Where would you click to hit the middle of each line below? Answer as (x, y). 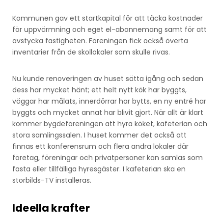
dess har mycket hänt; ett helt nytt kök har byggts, (99, 90)
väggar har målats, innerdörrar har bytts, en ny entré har (109, 101)
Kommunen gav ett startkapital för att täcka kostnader (108, 18)
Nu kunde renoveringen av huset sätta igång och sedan (108, 78)
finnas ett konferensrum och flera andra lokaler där (100, 146)
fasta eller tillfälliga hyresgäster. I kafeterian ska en (99, 169)
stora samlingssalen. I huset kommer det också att (99, 135)
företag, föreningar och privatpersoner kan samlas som (108, 157)
